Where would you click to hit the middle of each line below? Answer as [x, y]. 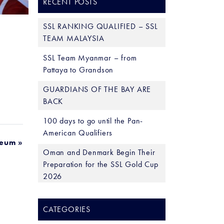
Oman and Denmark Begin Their [99, 152]
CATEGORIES [67, 209]
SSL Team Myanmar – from [90, 58]
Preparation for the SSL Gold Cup [101, 164]
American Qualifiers [78, 133]
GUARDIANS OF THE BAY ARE [97, 89]
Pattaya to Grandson [78, 70]
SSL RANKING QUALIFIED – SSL [100, 26]
